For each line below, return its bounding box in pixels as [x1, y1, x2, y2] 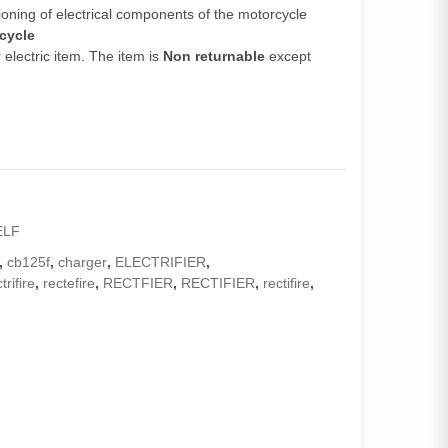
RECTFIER [103, 275, 174, 291]
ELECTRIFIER [115, 254, 207, 270]
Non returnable [163, 48, 266, 64]
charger [58, 254, 108, 270]
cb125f [7, 254, 51, 270]
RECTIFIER [181, 275, 256, 291]
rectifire [263, 275, 311, 291]
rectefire [43, 275, 96, 291]
